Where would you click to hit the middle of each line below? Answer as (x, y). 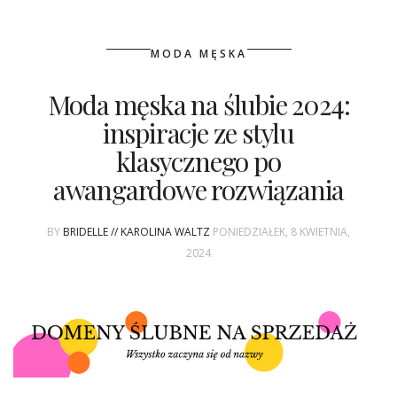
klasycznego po (198, 162)
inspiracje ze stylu (198, 133)
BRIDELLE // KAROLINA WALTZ (136, 232)
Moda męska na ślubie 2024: (198, 105)
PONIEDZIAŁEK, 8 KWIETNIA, (281, 232)
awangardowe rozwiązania (198, 190)
